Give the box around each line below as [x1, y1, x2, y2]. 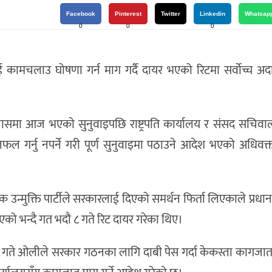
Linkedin [200, 10, 225, 17]
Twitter [161, 10, 180, 17]
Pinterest [115, 10, 141, 17]
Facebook [66, 10, 95, 17]
